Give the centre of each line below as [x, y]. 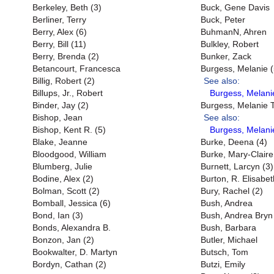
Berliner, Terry [59, 20]
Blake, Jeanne [60, 142]
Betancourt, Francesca [76, 68]
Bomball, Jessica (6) [72, 203]
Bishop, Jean [57, 117]
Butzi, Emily [223, 264]
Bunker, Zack [226, 56]
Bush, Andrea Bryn [237, 215]
